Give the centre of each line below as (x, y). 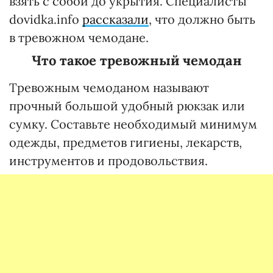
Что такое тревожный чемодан (136, 61)
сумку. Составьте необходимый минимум (133, 124)
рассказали (115, 19)
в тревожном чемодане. (79, 38)
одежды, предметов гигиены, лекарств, (126, 143)
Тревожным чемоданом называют (109, 88)
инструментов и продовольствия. (108, 161)
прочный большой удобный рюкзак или (127, 106)
